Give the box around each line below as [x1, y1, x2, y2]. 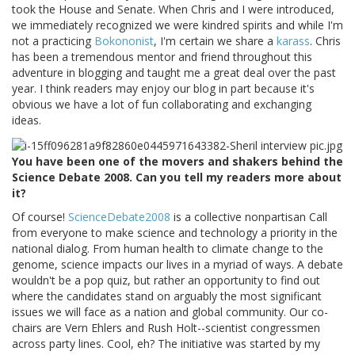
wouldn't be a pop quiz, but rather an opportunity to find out [12, 272, 320, 288]
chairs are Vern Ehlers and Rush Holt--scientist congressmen [12, 319, 320, 335]
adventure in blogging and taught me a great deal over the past [12, 65, 336, 81]
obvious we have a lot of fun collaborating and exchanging [12, 97, 311, 113]
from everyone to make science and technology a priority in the [12, 224, 338, 240]
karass [277, 33, 310, 49]
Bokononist [94, 33, 154, 49]
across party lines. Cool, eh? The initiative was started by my [12, 335, 320, 351]
